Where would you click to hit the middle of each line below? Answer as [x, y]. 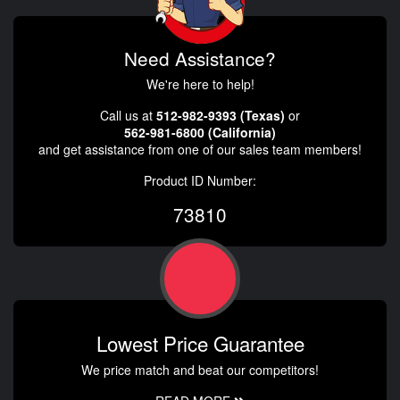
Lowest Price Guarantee [200, 342]
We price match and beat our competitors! [200, 369]
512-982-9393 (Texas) [221, 115]
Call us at [128, 115]
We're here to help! [200, 83]
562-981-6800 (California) [200, 132]
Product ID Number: [200, 180]
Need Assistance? [200, 58]
